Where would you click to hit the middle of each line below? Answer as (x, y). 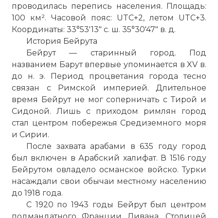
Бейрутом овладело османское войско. (97, 170)
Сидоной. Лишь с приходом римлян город (109, 111)
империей (125, 88)
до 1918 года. (37, 193)
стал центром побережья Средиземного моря (109, 123)
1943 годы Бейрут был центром (137, 205)
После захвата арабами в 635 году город (116, 146)
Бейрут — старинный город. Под (116, 53)
